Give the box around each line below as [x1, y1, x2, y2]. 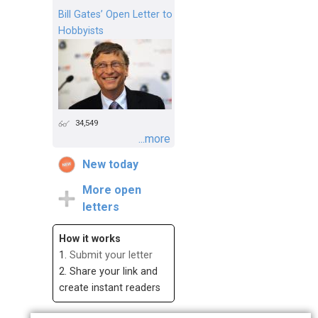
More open [82, 183, 141, 197]
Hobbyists [58, 25, 104, 38]
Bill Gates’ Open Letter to [58, 9, 172, 21]
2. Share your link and [59, 265, 158, 278]
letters [82, 200, 119, 214]
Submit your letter [70, 249, 153, 262]
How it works [59, 233, 121, 246]
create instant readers [59, 282, 160, 295]
